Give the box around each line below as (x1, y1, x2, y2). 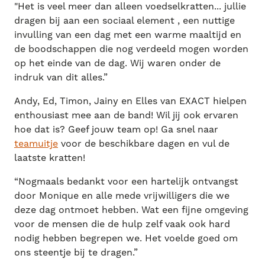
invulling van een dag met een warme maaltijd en (14, 28, 241, 40)
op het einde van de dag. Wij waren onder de (14, 57, 221, 69)
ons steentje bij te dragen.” (14, 246, 138, 258)
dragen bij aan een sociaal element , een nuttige (14, 14, 235, 26)
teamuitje (14, 137, 58, 149)
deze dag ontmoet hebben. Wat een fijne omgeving (14, 203, 248, 215)
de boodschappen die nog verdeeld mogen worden (14, 43, 248, 54)
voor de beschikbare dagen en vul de (58, 137, 230, 149)
